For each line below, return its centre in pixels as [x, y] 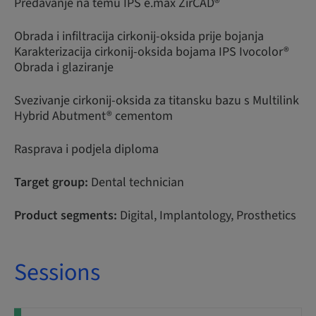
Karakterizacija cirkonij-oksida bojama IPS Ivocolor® [153, 52]
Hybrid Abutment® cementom [95, 116]
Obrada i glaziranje [65, 67]
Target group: [51, 182]
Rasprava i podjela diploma [86, 149]
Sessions [57, 273]
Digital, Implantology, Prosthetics [207, 215]
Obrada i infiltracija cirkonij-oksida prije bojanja [140, 36]
